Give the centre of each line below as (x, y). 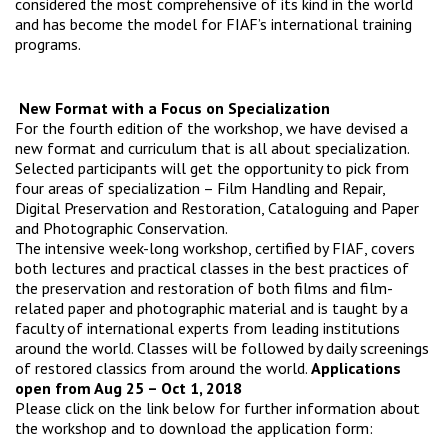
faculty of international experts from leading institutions (207, 328)
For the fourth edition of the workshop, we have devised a (211, 128)
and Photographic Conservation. (121, 228)
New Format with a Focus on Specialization (172, 108)
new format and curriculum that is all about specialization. (212, 148)
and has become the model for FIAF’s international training (213, 24)
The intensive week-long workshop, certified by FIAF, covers (215, 248)
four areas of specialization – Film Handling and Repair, (200, 188)
